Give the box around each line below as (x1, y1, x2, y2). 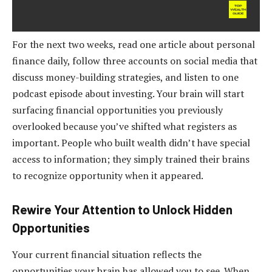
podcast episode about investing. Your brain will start (12, 86, 244, 100)
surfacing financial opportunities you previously (12, 103, 223, 117)
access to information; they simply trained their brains (12, 152, 250, 166)
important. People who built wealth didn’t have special (12, 135, 250, 149)
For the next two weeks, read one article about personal (12, 37, 255, 51)
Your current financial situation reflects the (12, 247, 202, 261)
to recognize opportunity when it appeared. (12, 168, 203, 182)
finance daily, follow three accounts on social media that (12, 53, 257, 67)
